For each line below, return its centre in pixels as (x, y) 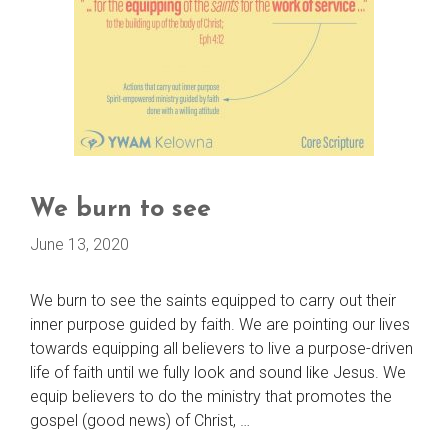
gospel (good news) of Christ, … (140, 420)
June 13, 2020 (79, 244)
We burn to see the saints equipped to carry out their (213, 300)
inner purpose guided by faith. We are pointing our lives (220, 324)
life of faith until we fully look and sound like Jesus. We (218, 372)
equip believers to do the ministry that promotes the (211, 396)
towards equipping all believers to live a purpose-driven (221, 348)
